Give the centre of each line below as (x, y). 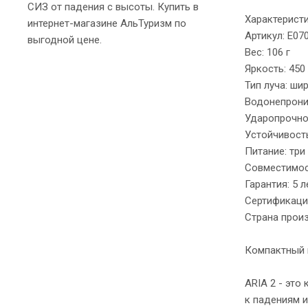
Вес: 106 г (267, 52)
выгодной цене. (65, 40)
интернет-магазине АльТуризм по (107, 23)
